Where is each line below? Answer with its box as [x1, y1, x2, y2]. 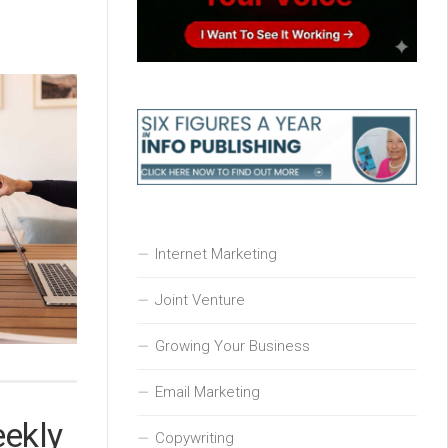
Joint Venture [155, 290, 245, 309]
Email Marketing [155, 382, 260, 401]
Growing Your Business [155, 336, 310, 355]
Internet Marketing [155, 244, 277, 263]
